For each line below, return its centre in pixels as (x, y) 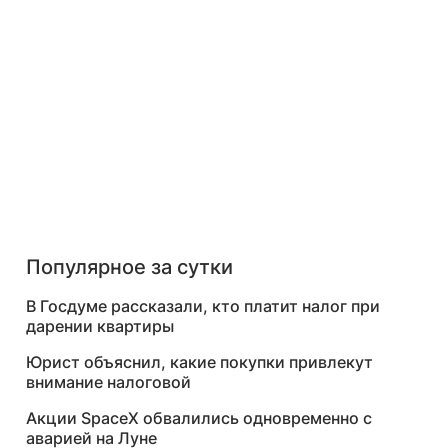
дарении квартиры (100, 326)
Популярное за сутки (129, 267)
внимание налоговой (108, 382)
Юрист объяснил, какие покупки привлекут (199, 362)
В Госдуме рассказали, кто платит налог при (203, 306)
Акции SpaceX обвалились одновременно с (199, 418)
